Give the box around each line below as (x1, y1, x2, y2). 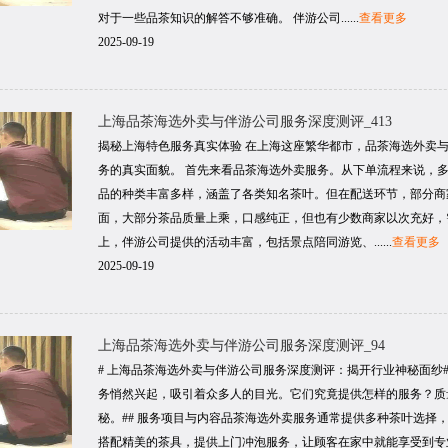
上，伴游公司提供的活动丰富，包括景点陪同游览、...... (98, 235, 392, 249)
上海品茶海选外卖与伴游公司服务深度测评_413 (98, 114, 392, 129)
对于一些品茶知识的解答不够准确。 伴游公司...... (98, 11, 359, 25)
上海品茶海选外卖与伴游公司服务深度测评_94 (98, 338, 385, 353)
